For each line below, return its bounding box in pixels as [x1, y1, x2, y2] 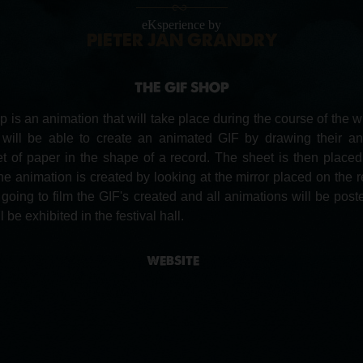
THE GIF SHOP [134, 79, 229, 96]
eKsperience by [142, 18, 221, 32]
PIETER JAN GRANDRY [86, 29, 277, 51]
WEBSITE [147, 253, 199, 268]
